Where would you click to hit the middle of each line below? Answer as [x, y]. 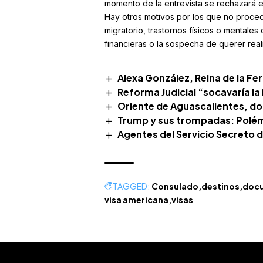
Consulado [175, 186]
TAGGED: [131, 186]
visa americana [136, 200]
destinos [220, 186]
